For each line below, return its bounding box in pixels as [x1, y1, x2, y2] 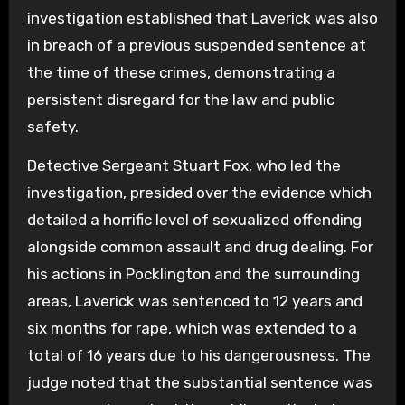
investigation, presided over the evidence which [26, 183, 372, 202]
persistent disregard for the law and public [26, 89, 334, 108]
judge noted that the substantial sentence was [26, 372, 372, 391]
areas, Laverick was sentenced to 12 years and [26, 291, 363, 310]
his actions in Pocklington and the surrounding [26, 264, 360, 283]
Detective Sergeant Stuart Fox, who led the [26, 155, 341, 174]
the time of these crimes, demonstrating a [26, 62, 335, 81]
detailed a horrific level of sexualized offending [26, 210, 362, 229]
